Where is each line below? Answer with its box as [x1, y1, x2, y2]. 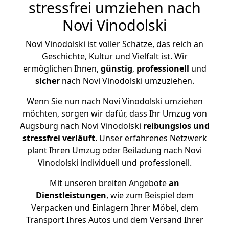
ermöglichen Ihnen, [22, 63, 101, 74]
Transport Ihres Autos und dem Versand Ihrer [26, 214, 203, 225]
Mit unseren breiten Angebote [50, 177, 167, 189]
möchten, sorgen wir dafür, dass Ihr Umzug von [22, 108, 207, 119]
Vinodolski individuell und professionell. [37, 157, 192, 168]
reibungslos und [143, 120, 210, 131]
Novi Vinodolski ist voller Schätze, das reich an [26, 38, 203, 50]
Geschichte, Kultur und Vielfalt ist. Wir [41, 51, 188, 62]
